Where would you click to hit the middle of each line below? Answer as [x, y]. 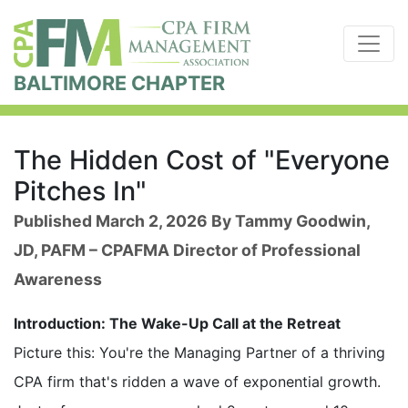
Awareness [58, 280]
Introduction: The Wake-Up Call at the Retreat [177, 324]
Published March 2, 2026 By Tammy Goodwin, [192, 221]
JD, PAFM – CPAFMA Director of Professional [187, 250]
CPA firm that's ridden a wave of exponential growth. [197, 382]
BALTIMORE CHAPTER [119, 83]
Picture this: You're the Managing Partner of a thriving [199, 353]
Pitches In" [80, 191]
